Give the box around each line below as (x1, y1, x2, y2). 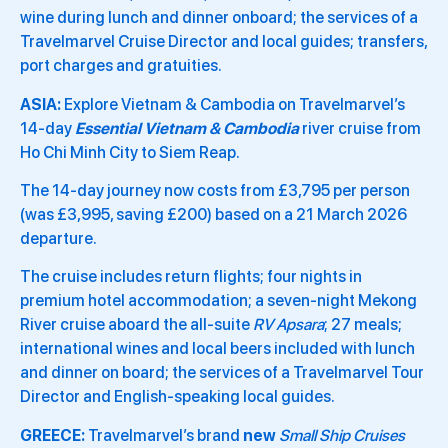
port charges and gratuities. (20, 56, 222, 76)
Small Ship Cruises (279, 425, 405, 445)
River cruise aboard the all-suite (20, 315, 253, 335)
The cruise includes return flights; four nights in (20, 267, 362, 287)
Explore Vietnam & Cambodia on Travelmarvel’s (64, 94, 405, 114)
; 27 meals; (324, 315, 402, 335)
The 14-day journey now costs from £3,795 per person (20, 181, 410, 201)
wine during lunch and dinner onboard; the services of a (20, 8, 418, 28)
